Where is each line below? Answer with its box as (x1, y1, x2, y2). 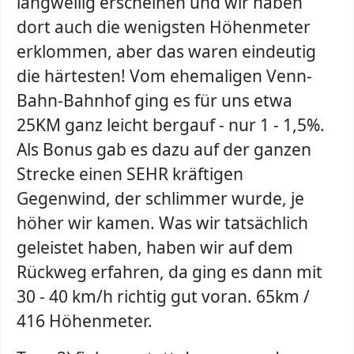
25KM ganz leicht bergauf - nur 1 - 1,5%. (17, 114, 325, 136)
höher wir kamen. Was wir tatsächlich (17, 212, 308, 234)
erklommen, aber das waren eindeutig (17, 40, 316, 62)
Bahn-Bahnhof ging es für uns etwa (17, 89, 292, 111)
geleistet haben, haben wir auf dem (17, 236, 293, 258)
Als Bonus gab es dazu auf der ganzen (17, 138, 311, 160)
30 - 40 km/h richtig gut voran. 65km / (17, 285, 310, 307)
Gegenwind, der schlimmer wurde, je (17, 187, 304, 209)
